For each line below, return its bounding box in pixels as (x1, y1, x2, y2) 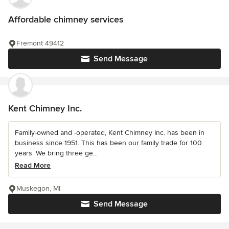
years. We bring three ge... (15, 149, 98, 157)
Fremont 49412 (16, 39, 64, 48)
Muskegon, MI (16, 184, 60, 193)
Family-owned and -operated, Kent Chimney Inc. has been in (15, 128, 204, 137)
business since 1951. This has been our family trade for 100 (15, 139, 202, 147)
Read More (15, 161, 51, 170)
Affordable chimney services (8, 14, 123, 25)
